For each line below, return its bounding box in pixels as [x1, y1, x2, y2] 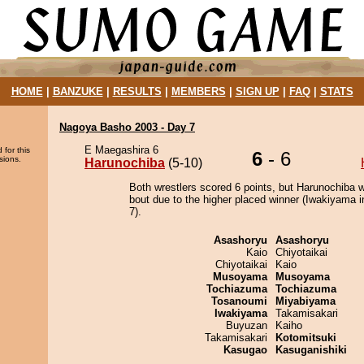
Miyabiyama [275, 295, 336, 307]
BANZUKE [52, 85, 103, 97]
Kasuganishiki [275, 344, 347, 356]
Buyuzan [226, 319, 267, 331]
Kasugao [223, 344, 267, 356]
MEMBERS [171, 85, 226, 97]
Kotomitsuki [275, 331, 336, 344]
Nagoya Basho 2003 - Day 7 [59, 121, 195, 133]
